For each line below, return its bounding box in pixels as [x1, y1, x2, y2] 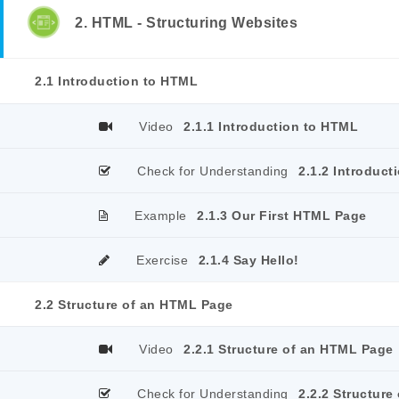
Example [134, 208, 187, 223]
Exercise [136, 253, 188, 267]
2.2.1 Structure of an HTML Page [183, 342, 394, 356]
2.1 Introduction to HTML [35, 74, 198, 88]
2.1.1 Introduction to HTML [183, 119, 358, 134]
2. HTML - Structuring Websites [75, 15, 297, 30]
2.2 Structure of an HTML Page [35, 297, 233, 312]
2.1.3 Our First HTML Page [197, 208, 367, 223]
